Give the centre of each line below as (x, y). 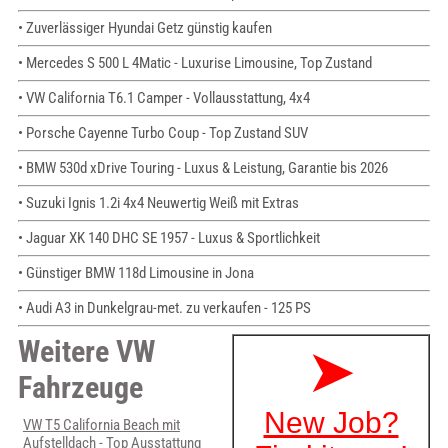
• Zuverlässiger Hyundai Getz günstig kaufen (144, 28)
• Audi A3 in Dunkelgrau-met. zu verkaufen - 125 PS (164, 308)
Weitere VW (86, 352)
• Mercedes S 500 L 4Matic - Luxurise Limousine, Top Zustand (194, 63)
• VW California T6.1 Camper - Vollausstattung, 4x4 (163, 98)
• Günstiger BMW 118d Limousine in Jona (135, 273)
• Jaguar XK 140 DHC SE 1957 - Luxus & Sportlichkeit (168, 238)
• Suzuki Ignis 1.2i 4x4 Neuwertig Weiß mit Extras (158, 203)
